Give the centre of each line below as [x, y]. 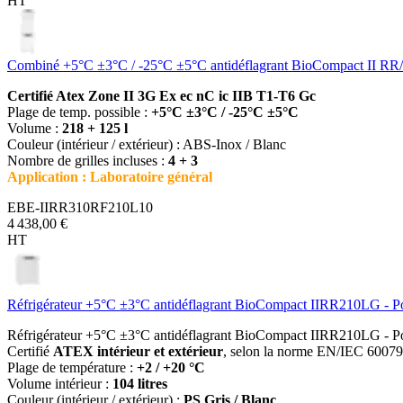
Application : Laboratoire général [110, 176]
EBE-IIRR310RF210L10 [80, 207]
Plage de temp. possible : [79, 112]
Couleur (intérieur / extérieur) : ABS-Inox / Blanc [147, 144]
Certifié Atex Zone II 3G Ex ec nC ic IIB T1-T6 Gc [161, 95]
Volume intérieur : [60, 383]
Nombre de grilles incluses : [88, 160]
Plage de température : [72, 367]
